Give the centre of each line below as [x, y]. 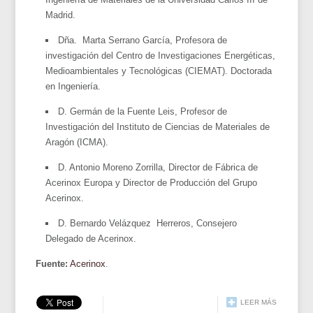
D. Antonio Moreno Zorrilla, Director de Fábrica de [158, 167]
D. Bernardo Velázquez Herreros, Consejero [148, 223]
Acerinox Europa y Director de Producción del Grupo [152, 182]
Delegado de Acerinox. [91, 238]
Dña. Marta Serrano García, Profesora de [143, 40]
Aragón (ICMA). [77, 142]
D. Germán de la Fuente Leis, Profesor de [143, 111]
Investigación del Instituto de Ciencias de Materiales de [158, 126]
